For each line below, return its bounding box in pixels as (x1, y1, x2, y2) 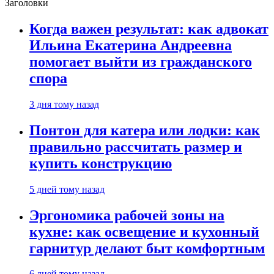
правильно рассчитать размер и (29, 138, 242, 155)
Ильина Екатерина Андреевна (29, 37, 232, 53)
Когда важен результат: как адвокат (29, 20, 268, 37)
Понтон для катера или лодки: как (29, 122, 260, 138)
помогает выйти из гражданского (29, 53, 252, 70)
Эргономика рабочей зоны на (29, 207, 224, 223)
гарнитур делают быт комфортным (29, 240, 265, 256)
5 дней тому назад (29, 183, 105, 194)
